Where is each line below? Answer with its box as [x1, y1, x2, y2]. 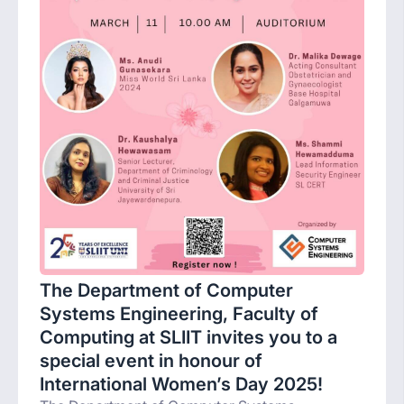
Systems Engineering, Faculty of [40, 303, 318, 326]
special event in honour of [40, 350, 262, 372]
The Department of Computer [40, 280, 293, 302]
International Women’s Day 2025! [40, 373, 323, 396]
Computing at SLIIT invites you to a [40, 326, 337, 349]
